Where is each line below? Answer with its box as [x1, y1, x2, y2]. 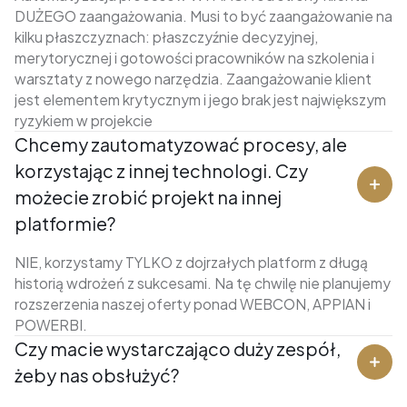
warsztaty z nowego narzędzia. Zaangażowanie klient [14, 69, 372, 87]
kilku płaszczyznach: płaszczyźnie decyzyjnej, [14, 27, 318, 45]
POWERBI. [14, 315, 87, 333]
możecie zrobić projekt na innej [14, 185, 282, 208]
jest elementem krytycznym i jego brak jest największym [14, 90, 386, 108]
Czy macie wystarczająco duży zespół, [14, 337, 341, 360]
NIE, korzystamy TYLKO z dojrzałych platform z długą [14, 253, 368, 271]
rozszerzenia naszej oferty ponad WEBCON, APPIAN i [14, 294, 371, 313]
